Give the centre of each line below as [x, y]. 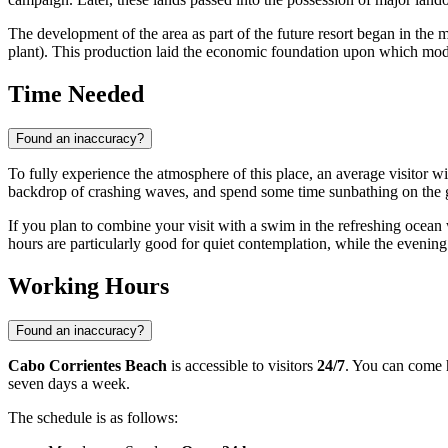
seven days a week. [69, 384]
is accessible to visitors [242, 366]
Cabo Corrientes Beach [87, 366]
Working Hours [88, 286]
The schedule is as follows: [93, 418]
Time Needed [76, 94]
